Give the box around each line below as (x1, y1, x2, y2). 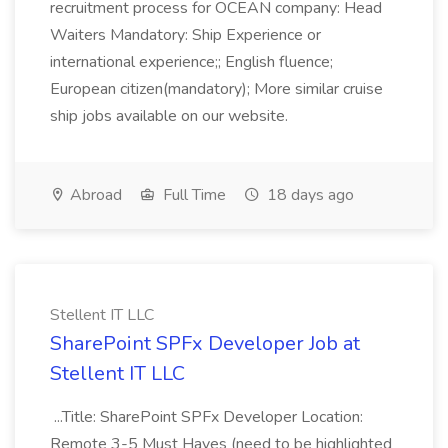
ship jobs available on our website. (50, 105, 288, 127)
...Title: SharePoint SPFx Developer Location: (50, 406, 363, 428)
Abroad (66, 184, 122, 206)
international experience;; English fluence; (50, 51, 333, 73)
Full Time (159, 184, 226, 206)
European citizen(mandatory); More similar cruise (50, 78, 383, 100)
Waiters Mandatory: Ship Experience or (50, 24, 321, 46)
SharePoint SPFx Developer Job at (50, 330, 360, 357)
